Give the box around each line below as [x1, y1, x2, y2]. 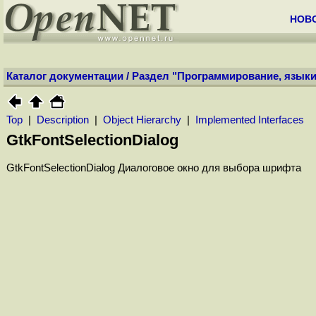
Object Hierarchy [103, 114, 181, 126]
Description [37, 114, 89, 126]
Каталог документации [6, 71, 123, 82]
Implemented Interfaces [195, 114, 304, 126]
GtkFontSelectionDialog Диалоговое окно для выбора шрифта [6, 162, 301, 174]
